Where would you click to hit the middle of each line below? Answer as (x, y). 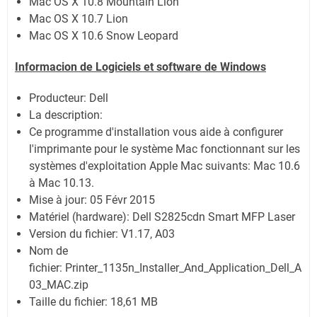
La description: (67, 115)
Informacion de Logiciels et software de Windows (140, 67)
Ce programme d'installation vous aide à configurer (156, 132)
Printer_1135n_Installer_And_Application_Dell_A (183, 267)
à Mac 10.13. (62, 183)
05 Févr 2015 (122, 200)
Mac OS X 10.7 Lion (79, 18)
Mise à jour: (59, 200)
